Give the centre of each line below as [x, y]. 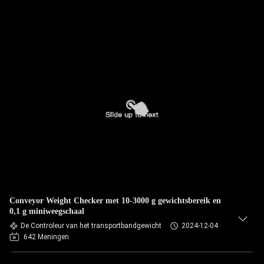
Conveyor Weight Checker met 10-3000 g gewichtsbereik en [115, 201]
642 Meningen [46, 237]
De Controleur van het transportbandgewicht [91, 226]
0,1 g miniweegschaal [47, 211]
